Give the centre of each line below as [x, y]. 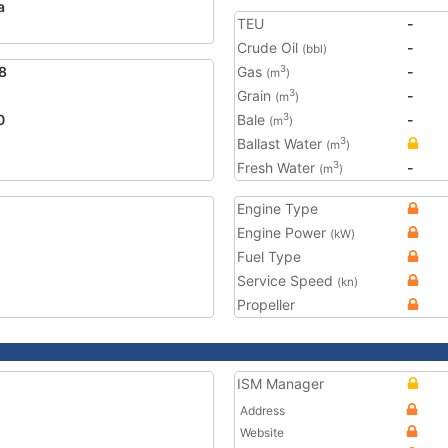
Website [262, 432]
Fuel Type [269, 256]
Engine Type [277, 208]
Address [262, 410]
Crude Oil [269, 47]
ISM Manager [280, 383]
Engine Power [283, 232]
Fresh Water [278, 167]
